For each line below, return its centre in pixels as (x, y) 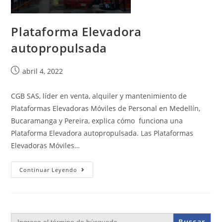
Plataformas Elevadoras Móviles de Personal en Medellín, (106, 109)
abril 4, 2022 (43, 71)
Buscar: (21, 216)
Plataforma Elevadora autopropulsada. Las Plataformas (102, 133)
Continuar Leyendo (49, 170)
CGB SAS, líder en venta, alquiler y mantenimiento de (99, 96)
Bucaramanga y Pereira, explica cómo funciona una (97, 121)
